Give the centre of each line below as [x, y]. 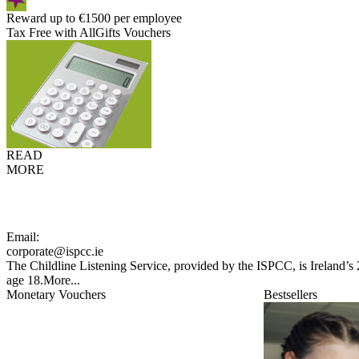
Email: [23, 237]
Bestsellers [290, 294]
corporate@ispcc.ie [55, 251]
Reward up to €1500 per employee [94, 18]
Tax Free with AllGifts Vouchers [89, 32]
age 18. [25, 280]
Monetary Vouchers [56, 294]
